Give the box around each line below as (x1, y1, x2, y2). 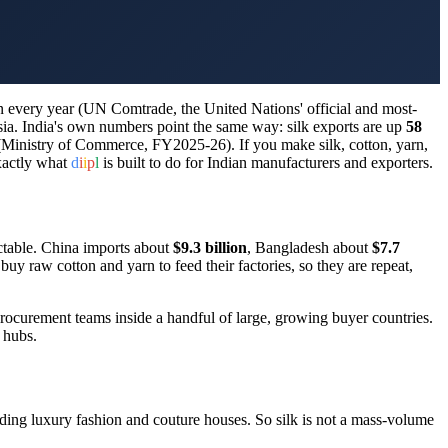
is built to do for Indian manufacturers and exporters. (99, 153, 433, 171)
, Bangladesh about (247, 238, 372, 256)
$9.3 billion (173, 238, 247, 256)
